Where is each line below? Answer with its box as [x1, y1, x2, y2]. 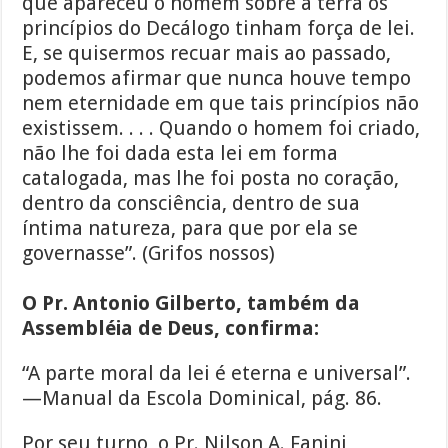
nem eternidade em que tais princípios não [22, 91, 420, 116]
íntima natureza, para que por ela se [22, 216, 359, 241]
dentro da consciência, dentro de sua [22, 191, 361, 216]
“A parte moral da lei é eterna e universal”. [22, 361, 412, 386]
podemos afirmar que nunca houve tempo [22, 66, 412, 91]
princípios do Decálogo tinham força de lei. [22, 16, 416, 41]
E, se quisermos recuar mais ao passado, [22, 41, 392, 66]
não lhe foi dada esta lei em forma [22, 141, 339, 166]
